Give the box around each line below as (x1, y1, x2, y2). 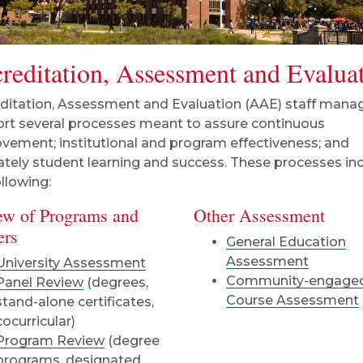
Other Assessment (194, 203, 325, 227)
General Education (226, 234, 346, 250)
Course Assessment (226, 293, 359, 308)
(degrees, (83, 275, 148, 290)
